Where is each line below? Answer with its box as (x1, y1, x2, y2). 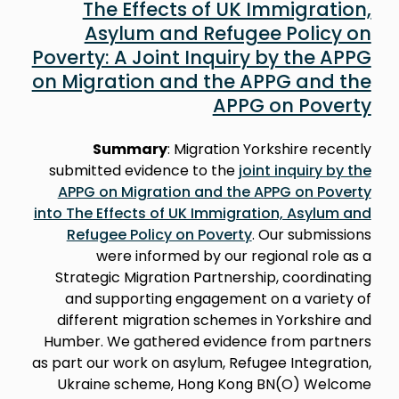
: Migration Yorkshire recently (167, 138, 371, 159)
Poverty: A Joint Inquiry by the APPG (31, 44, 371, 70)
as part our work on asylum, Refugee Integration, (31, 352, 371, 373)
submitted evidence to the (48, 159, 239, 181)
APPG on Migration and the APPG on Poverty (57, 181, 371, 202)
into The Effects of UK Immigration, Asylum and (33, 202, 371, 224)
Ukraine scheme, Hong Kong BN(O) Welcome (56, 373, 371, 395)
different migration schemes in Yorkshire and (56, 309, 371, 330)
